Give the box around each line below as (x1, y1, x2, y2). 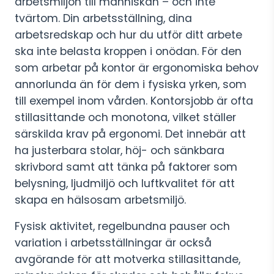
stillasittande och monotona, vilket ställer (15, 110, 236, 125)
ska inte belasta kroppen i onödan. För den (15, 44, 242, 59)
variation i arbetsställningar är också (15, 235, 212, 250)
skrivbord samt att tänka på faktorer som (15, 160, 237, 174)
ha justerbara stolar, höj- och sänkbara (15, 143, 224, 158)
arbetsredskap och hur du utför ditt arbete (15, 28, 242, 42)
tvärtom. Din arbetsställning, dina (15, 11, 192, 26)
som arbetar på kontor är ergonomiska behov (15, 61, 259, 75)
